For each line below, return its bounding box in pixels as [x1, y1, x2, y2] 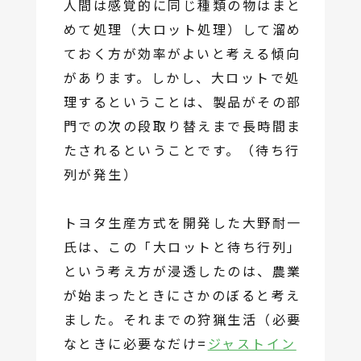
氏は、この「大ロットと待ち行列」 [63, 237, 302, 257]
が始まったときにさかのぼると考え [63, 285, 301, 305]
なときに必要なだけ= [63, 334, 208, 354]
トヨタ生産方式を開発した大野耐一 [63, 213, 302, 233]
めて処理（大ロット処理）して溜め [63, 19, 302, 39]
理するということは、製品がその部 [63, 92, 302, 112]
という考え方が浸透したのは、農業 [63, 261, 302, 281]
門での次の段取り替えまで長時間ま [63, 116, 302, 136]
